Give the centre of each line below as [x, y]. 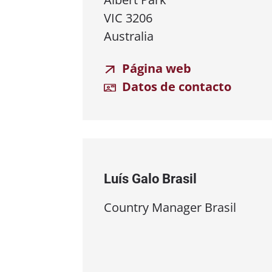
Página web [155, 68]
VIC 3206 [128, 18]
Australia [129, 36]
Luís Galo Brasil [150, 178]
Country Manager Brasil [170, 207]
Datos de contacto [175, 86]
